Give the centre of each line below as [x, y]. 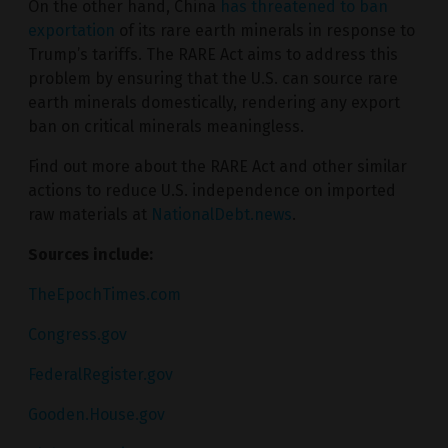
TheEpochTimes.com [104, 295]
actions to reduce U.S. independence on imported [212, 191]
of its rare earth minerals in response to [265, 31]
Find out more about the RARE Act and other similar [217, 167]
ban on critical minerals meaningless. [166, 127]
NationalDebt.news [221, 215]
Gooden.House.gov [96, 415]
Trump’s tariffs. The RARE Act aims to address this [213, 55]
